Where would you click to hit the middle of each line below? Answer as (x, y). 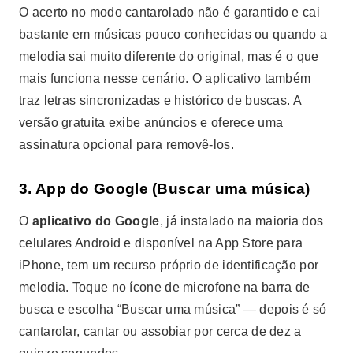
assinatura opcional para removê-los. (126, 145)
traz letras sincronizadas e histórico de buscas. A (160, 100)
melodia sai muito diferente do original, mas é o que (169, 56)
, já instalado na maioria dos (242, 221)
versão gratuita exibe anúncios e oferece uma (151, 123)
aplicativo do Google (96, 221)
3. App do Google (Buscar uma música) (165, 189)
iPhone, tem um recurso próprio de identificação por (169, 265)
